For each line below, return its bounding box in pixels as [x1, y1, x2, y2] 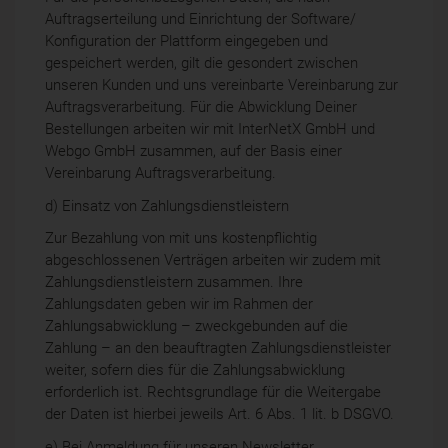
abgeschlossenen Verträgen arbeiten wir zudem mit [45, 251, 381, 270]
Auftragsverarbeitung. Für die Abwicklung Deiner [45, 98, 357, 117]
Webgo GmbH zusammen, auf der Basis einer [45, 142, 342, 161]
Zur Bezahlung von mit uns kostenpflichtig [45, 229, 317, 248]
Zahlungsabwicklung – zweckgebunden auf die [45, 317, 348, 336]
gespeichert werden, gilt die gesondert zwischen [45, 54, 358, 73]
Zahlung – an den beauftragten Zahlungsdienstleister [45, 339, 391, 358]
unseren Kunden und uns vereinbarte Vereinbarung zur [45, 76, 398, 95]
